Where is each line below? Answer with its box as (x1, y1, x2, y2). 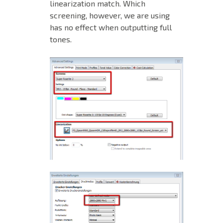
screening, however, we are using (50, 10, 170, 20)
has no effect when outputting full (50, 22, 172, 32)
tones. (50, 34, 72, 44)
